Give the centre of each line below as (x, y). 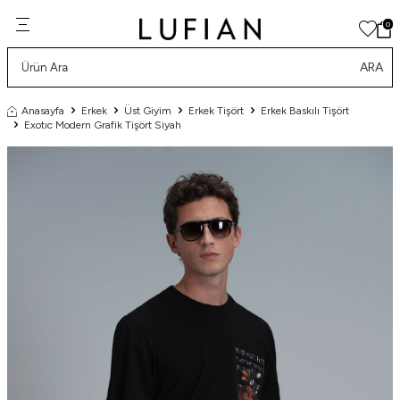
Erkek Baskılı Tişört (305, 111)
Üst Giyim (148, 111)
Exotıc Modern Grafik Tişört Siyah (103, 125)
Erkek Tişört (216, 111)
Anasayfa (43, 111)
